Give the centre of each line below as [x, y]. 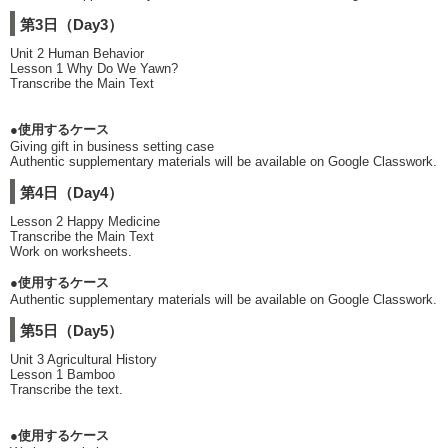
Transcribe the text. [66, 389]
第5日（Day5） [71, 330]
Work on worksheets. [71, 251]
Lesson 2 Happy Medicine [85, 221]
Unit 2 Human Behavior [77, 53]
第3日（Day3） [71, 24]
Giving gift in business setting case [112, 146]
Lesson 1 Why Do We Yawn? [94, 68]
